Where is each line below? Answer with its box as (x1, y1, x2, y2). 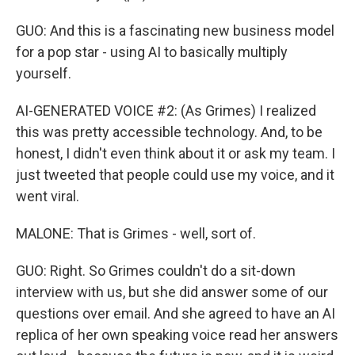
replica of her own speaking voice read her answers (16, 326, 338, 343)
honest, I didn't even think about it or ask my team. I (16, 145, 335, 162)
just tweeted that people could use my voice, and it (16, 166, 334, 183)
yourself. (16, 65, 71, 82)
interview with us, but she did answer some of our (16, 284, 328, 300)
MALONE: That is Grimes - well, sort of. (16, 225, 256, 242)
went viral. (16, 188, 79, 204)
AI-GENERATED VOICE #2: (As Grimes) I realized (16, 102, 316, 119)
